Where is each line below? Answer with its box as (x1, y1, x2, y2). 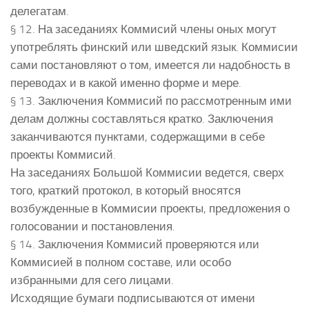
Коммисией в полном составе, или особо (10, 255, 231, 269)
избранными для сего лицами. (10, 272, 174, 287)
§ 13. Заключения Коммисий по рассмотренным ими (10, 93, 292, 108)
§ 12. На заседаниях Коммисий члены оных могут (10, 21, 277, 36)
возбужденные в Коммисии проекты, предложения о (10, 201, 290, 215)
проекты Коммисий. (10, 147, 116, 161)
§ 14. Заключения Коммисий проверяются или (10, 237, 259, 251)
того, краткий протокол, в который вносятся (10, 183, 241, 197)
